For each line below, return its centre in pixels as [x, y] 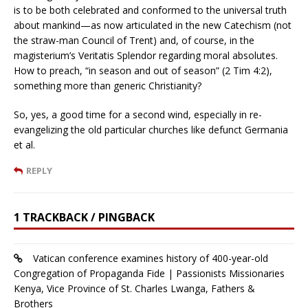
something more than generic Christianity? [108, 86]
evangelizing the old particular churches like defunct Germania [151, 130]
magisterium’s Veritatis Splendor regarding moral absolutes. [146, 56]
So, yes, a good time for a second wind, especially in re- [138, 115]
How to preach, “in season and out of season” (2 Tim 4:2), [143, 71]
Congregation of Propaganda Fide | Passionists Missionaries [149, 274]
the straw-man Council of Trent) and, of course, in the [134, 41]
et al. [24, 145]
